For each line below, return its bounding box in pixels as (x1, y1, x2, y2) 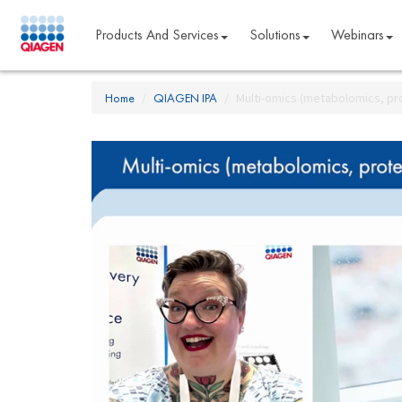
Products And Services (94, 25, 219, 44)
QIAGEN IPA (153, 90, 217, 106)
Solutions (249, 25, 301, 44)
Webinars (330, 25, 384, 44)
